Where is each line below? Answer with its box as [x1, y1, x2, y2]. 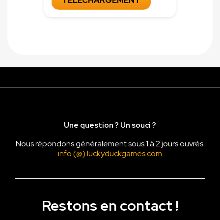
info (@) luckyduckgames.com [58, 148, 162, 159]
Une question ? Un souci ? [64, 120, 156, 131]
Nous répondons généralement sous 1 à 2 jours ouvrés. [15, 138, 205, 149]
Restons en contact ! [42, 196, 178, 216]
